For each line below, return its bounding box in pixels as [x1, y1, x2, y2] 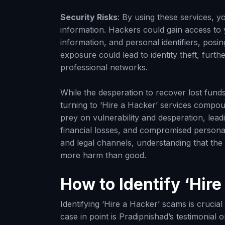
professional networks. [60, 62, 148, 72]
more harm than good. [60, 150, 146, 161]
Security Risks [60, 12, 118, 22]
